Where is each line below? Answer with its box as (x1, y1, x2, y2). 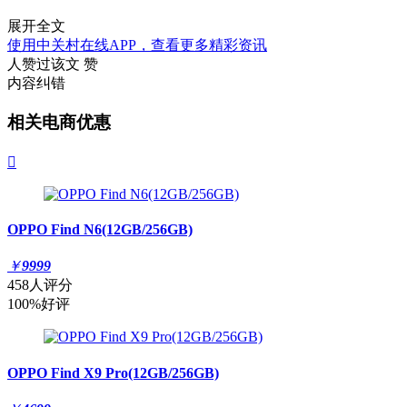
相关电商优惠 (7, 113, 111, 133)
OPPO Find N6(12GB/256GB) (7, 222, 193, 238)
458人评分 (7, 277, 73, 293)
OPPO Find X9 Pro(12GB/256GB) (7, 364, 219, 381)
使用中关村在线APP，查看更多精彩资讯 (7, 37, 267, 54)
